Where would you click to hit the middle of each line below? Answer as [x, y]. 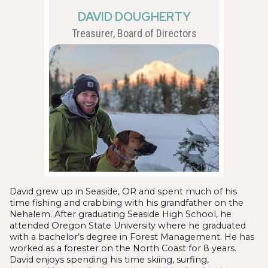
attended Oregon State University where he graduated [128, 225]
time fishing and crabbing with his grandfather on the [127, 202]
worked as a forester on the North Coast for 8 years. [123, 248]
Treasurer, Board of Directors [134, 33]
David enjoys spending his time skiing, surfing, [109, 259]
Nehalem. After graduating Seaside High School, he [121, 214]
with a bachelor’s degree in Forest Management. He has [132, 237]
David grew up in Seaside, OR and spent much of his [123, 191]
